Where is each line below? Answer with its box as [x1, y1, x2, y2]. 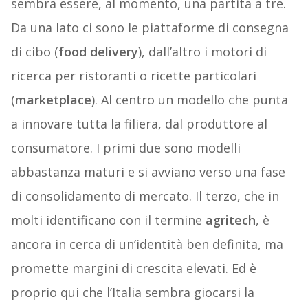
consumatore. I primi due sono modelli [10, 140, 241, 157]
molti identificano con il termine [10, 212, 206, 229]
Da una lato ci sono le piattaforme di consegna [10, 19, 289, 36]
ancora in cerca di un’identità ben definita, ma [10, 236, 283, 253]
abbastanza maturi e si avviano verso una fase [10, 164, 285, 181]
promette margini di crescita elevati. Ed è [10, 260, 256, 277]
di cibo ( [10, 43, 58, 60]
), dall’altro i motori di [137, 43, 267, 60]
